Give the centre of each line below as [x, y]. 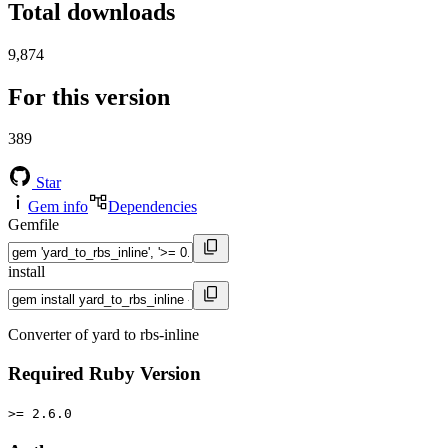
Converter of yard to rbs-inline [103, 335]
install [26, 272]
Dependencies [152, 207]
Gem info [58, 207]
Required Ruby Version [104, 374]
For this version [89, 96]
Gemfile [33, 225]
